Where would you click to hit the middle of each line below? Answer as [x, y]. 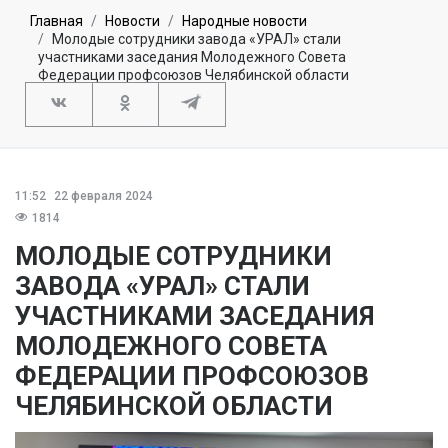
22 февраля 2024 [102, 195]
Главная [56, 20]
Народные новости [244, 20]
